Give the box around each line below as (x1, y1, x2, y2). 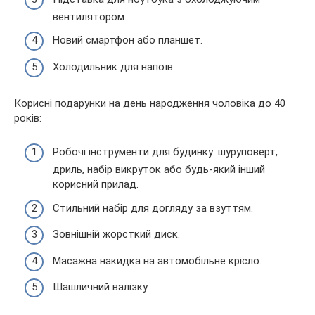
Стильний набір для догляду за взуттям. (53, 201, 253, 214)
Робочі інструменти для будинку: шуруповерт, (53, 146, 278, 159)
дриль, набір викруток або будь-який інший (53, 163, 265, 176)
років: (14, 111, 41, 124)
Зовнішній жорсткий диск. (53, 228, 180, 241)
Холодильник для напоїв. (53, 60, 175, 73)
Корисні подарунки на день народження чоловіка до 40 (14, 96, 285, 110)
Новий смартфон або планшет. (53, 34, 202, 47)
